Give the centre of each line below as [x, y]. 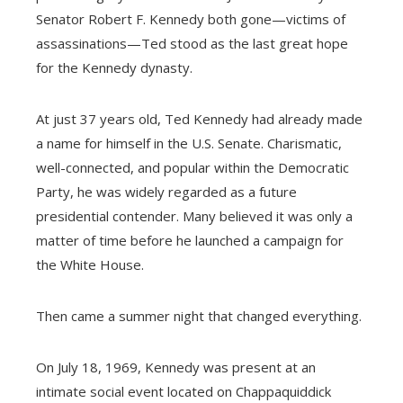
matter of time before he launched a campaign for [190, 241]
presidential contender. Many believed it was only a [194, 216]
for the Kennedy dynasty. [114, 68]
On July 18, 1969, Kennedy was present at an [176, 367]
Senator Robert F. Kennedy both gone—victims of [191, 19]
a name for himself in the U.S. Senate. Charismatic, [189, 143]
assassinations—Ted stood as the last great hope [192, 44]
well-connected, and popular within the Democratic [193, 168]
